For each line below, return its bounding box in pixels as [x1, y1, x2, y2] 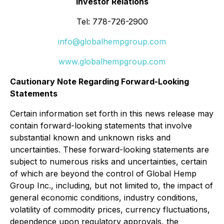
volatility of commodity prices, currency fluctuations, [10, 204, 210, 214]
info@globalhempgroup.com [58, 36, 166, 46]
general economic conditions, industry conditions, [10, 192, 198, 202]
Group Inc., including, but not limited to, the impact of [10, 180, 213, 190]
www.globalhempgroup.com [58, 56, 165, 66]
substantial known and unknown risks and [10, 132, 170, 142]
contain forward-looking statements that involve [10, 120, 192, 130]
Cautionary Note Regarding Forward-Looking [10, 76, 189, 86]
